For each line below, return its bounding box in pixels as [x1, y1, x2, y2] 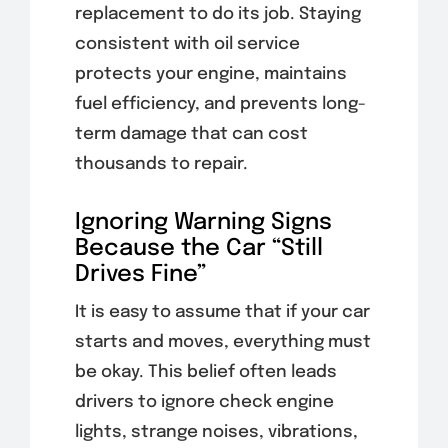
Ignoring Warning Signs [74, 210, 332, 234]
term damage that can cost [74, 125, 308, 143]
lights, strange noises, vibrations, [74, 423, 358, 441]
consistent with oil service [74, 35, 300, 53]
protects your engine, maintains [74, 65, 347, 83]
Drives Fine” [74, 262, 206, 286]
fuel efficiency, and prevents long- [74, 95, 366, 113]
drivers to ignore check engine [74, 393, 334, 411]
